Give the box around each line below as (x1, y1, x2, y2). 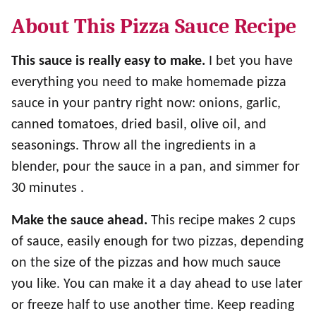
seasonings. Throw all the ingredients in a (11, 139, 256, 153)
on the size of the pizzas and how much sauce (11, 256, 281, 270)
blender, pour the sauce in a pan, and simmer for (11, 160, 300, 174)
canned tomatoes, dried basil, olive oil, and (11, 118, 267, 132)
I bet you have (205, 54, 293, 68)
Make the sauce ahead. (11, 214, 147, 228)
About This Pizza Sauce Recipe (11, 14, 296, 39)
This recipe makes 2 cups (147, 214, 296, 228)
